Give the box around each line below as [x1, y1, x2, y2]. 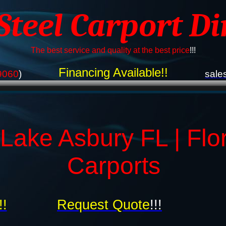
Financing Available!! [58, 66, 168, 79]
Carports [67, 152, 160, 179]
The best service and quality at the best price [30, 46, 190, 54]
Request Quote [57, 197, 150, 212]
